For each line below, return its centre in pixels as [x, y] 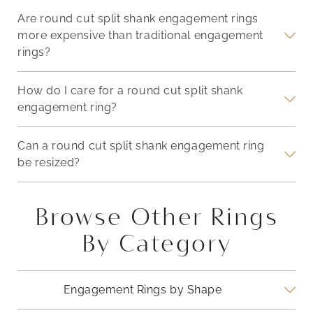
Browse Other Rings [156, 217]
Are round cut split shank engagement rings [138, 19]
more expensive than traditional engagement [140, 36]
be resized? [49, 163]
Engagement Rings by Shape [143, 290]
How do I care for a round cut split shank [130, 91]
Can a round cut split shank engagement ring [141, 146]
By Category [156, 243]
